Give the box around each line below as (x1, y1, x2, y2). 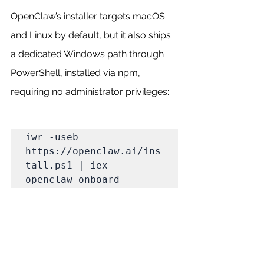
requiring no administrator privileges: (11, 85, 169, 97)
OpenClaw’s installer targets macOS (11, 10, 167, 22)
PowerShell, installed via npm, (11, 67, 143, 78)
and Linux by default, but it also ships (11, 29, 173, 41)
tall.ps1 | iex (25, 159, 108, 171)
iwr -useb (25, 131, 78, 143)
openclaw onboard (25, 173, 120, 185)
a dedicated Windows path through (11, 48, 166, 60)
